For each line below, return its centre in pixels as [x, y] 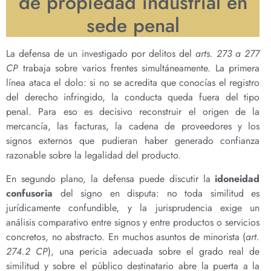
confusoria [29, 193]
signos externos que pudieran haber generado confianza [133, 141]
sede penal [133, 26]
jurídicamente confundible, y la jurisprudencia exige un [133, 207]
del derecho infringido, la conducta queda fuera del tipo [133, 97]
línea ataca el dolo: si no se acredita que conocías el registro [133, 83]
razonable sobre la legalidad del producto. [93, 155]
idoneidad [237, 178]
